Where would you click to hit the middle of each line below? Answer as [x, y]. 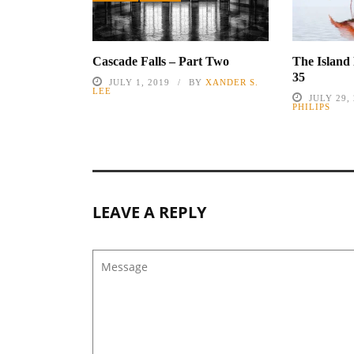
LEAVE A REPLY [149, 213]
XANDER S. [232, 83]
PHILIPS [312, 107]
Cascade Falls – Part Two [161, 62]
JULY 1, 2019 [139, 83]
